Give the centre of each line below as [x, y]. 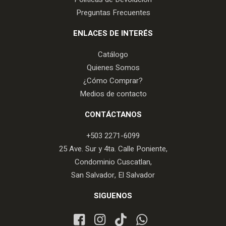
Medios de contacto [113, 94]
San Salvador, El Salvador [113, 175]
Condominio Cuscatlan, [113, 162]
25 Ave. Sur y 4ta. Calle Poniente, [113, 149]
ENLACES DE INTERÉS [113, 34]
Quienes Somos [113, 68]
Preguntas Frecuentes [113, 13]
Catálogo [113, 55]
